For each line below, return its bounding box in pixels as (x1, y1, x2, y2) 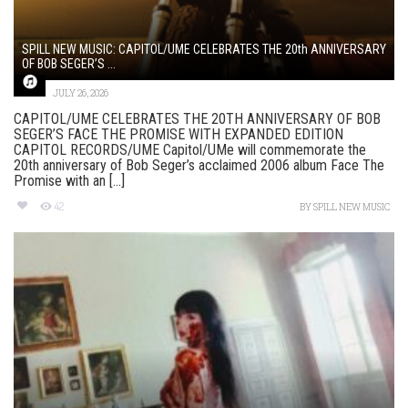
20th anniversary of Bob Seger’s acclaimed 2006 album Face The (14, 156, 384, 174)
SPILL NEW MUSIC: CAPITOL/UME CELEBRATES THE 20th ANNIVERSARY (22, 41, 386, 56)
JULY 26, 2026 (53, 87, 108, 99)
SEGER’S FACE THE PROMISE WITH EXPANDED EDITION (14, 125, 343, 143)
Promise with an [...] (14, 171, 125, 189)
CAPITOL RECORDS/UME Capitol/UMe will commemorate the (14, 140, 366, 158)
